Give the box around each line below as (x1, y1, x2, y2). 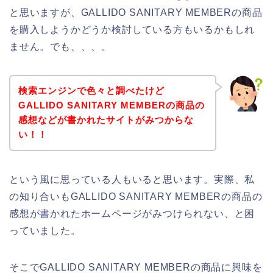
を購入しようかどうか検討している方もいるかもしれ (9, 24, 255, 35)
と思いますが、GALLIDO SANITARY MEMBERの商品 (9, 7, 263, 18)
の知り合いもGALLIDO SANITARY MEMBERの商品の (9, 191, 263, 202)
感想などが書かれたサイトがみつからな (18, 115, 194, 126)
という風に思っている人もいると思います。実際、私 (9, 174, 255, 185)
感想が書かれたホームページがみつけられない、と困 (9, 208, 255, 219)
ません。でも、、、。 (9, 41, 112, 52)
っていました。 (9, 225, 81, 236)
